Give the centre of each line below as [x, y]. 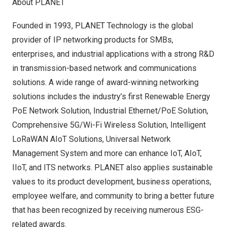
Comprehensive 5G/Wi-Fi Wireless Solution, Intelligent [109, 125]
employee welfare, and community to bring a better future [113, 196]
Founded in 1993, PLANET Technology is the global [103, 26]
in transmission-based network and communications [104, 68]
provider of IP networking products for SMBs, [93, 40]
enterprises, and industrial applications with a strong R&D [113, 54]
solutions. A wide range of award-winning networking [105, 82]
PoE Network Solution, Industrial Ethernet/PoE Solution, [110, 111]
